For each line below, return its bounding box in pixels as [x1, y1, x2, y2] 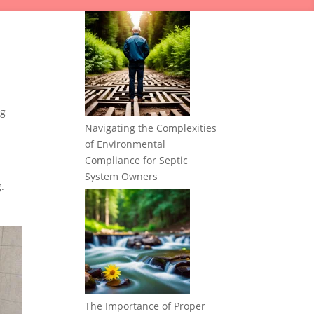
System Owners [85, 170, 158, 183]
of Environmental [85, 137, 165, 151]
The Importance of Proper [85, 299, 205, 313]
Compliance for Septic [85, 153, 188, 167]
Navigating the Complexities [85, 121, 217, 135]
